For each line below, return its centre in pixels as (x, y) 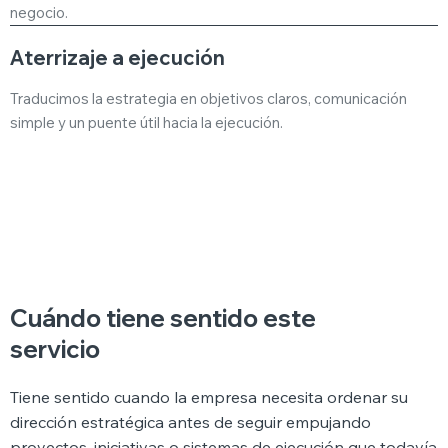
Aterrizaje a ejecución (118, 57)
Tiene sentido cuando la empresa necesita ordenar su (209, 397)
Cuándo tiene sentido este (163, 318)
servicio (55, 349)
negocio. (39, 12)
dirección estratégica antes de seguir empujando (191, 422)
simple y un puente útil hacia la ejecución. (147, 123)
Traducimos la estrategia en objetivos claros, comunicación (209, 99)
